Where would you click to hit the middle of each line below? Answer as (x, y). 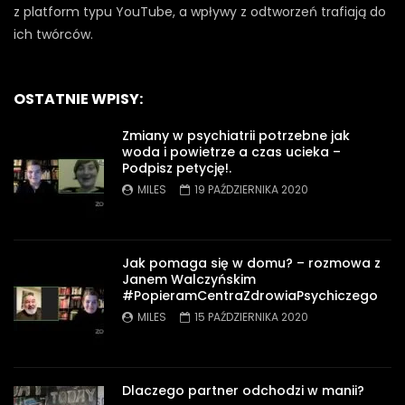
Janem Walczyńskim (189, 279)
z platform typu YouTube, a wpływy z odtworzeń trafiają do (200, 11)
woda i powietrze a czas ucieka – (231, 151)
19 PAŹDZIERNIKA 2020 (251, 189)
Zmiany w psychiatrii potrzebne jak (236, 135)
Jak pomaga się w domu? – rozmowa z (251, 263)
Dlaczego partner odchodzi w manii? (243, 390)
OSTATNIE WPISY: (78, 99)
